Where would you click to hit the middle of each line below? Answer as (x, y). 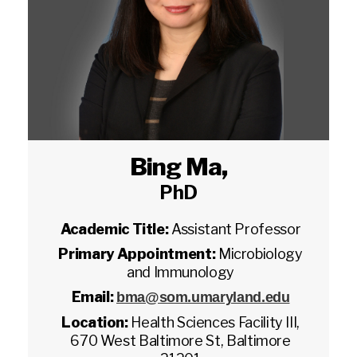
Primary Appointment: (138, 254)
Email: (94, 297)
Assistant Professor (236, 229)
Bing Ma (175, 167)
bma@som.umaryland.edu (203, 297)
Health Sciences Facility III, (215, 322)
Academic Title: (116, 229)
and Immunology (180, 272)
